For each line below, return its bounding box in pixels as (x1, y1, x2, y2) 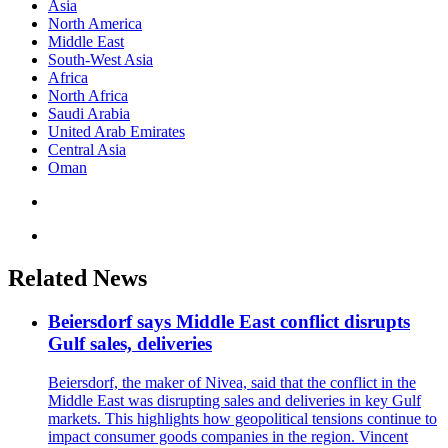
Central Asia (48, 140, 126, 158)
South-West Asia (48, 50, 153, 68)
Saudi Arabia (48, 104, 130, 122)
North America (48, 14, 142, 32)
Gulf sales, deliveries (48, 333, 212, 355)
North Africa (48, 86, 128, 104)
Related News (8, 264, 147, 291)
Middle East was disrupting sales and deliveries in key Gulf (48, 392, 421, 410)
